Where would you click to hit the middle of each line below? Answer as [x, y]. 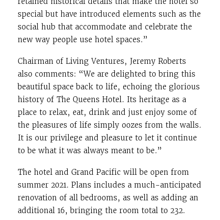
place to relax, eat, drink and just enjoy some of [107, 112]
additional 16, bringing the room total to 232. [101, 210]
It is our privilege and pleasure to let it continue [107, 138]
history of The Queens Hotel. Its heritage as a [102, 99]
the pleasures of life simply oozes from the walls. [110, 125]
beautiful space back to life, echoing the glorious [109, 87]
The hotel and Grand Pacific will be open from [103, 172]
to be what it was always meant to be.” [90, 151]
